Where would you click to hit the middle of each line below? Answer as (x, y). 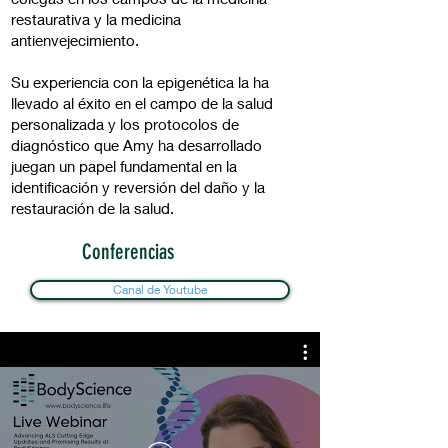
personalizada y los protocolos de (125, 124)
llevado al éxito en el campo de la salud (142, 103)
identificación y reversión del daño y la (138, 187)
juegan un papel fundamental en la (124, 166)
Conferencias (128, 251)
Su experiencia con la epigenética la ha (140, 82)
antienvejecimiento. (79, 40)
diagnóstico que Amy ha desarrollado (136, 145)
